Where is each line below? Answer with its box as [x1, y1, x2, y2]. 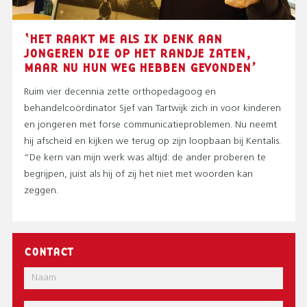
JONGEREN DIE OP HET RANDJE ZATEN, [24, 45, 252, 62]
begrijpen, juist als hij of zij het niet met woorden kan [24, 169, 253, 180]
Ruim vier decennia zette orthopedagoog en [24, 87, 216, 97]
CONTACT [24, 243, 74, 259]
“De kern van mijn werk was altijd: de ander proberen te [24, 153, 266, 163]
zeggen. [24, 186, 58, 196]
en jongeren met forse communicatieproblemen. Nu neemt [24, 120, 277, 130]
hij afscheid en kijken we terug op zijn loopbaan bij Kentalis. [24, 136, 281, 147]
